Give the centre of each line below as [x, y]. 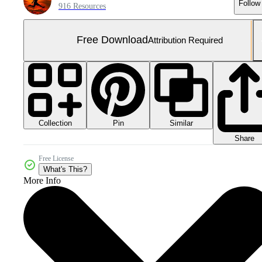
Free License [56, 159]
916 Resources [82, 6]
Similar [181, 123]
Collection [55, 123]
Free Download [112, 40]
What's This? [65, 170]
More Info [42, 181]
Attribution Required [185, 40]
